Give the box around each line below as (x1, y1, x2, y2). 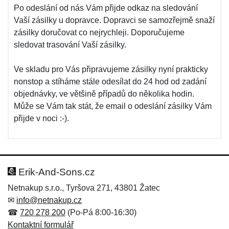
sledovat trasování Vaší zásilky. (14, 40, 126, 49)
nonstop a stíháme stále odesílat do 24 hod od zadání (14, 77, 207, 86)
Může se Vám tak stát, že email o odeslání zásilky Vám (14, 102, 212, 110)
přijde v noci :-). (14, 114, 69, 123)
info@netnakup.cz (16, 196, 82, 204)
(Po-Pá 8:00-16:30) (65, 208, 136, 217)
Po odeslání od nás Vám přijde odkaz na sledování (14, 4, 198, 12)
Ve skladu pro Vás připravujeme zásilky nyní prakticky (14, 65, 208, 74)
